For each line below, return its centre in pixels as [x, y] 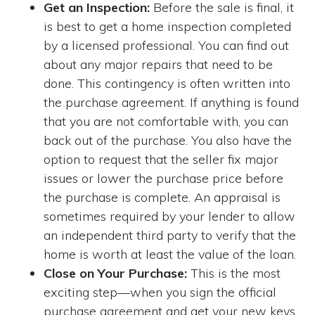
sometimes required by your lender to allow [170, 216]
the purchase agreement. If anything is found [172, 102]
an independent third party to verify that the [170, 235]
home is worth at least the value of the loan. [170, 254]
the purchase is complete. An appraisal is [162, 197]
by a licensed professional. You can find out [167, 45]
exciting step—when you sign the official [160, 292]
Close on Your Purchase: [116, 273]
